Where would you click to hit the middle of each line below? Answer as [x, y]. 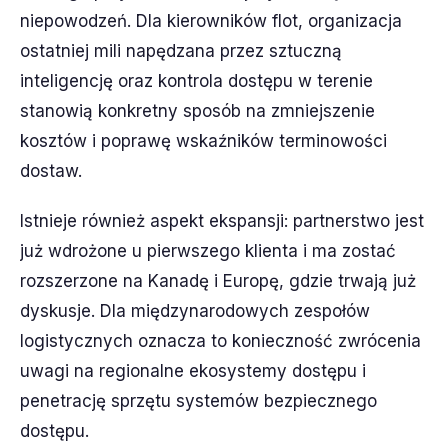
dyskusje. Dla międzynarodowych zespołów [195, 311]
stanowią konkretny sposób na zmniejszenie [197, 111]
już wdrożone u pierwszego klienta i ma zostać [208, 251]
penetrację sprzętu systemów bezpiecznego [198, 401]
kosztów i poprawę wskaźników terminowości [203, 141]
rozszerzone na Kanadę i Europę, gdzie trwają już [218, 281]
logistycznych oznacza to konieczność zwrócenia [220, 341]
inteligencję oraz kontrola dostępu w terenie [196, 81]
